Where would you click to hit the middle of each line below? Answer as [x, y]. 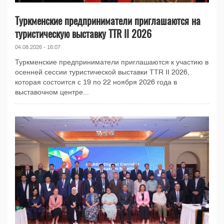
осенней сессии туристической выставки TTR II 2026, [102, 72]
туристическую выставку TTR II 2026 [83, 34]
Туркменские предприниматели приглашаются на [108, 21]
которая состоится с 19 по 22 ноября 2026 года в [96, 82]
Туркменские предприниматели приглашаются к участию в [112, 62]
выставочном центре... [52, 92]
